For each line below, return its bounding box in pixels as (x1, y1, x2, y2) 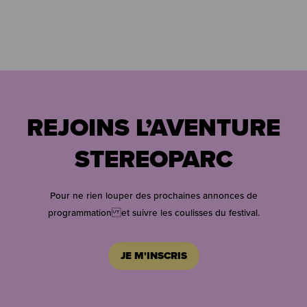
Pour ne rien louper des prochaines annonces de (49, 188, 258, 202)
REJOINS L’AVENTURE (27, 108, 280, 145)
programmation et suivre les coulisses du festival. (47, 205, 260, 219)
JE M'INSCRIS (120, 247, 187, 263)
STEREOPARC (74, 140, 233, 177)
